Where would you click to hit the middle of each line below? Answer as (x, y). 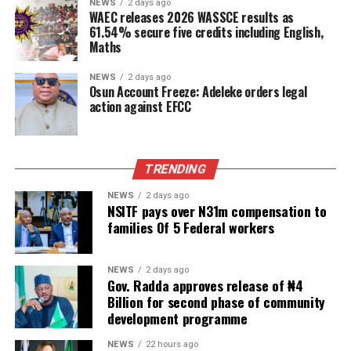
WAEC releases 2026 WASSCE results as (192, 17)
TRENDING (175, 168)
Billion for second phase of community (216, 301)
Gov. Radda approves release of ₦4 (205, 285)
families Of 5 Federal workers (190, 227)
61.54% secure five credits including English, (206, 32)
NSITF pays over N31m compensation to (217, 210)
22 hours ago (172, 344)
